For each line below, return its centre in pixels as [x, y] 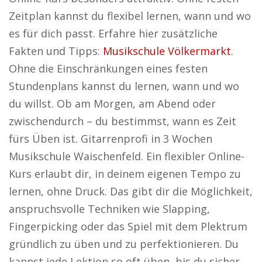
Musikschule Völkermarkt [167, 51]
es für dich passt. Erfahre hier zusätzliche [113, 33]
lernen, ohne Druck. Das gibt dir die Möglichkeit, [131, 191]
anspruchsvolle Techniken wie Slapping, [109, 209]
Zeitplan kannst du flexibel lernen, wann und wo [130, 16]
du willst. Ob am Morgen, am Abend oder [112, 104]
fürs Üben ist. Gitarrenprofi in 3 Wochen [111, 139]
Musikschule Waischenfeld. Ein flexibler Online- [127, 156]
